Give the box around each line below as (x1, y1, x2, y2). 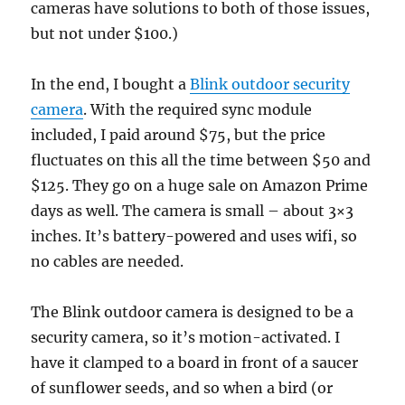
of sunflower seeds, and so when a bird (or (31, 379, 334, 397)
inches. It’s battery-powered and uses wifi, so (31, 227, 358, 245)
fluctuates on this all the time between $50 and (31, 151, 372, 169)
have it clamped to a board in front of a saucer (31, 353, 359, 372)
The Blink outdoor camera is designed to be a (31, 303, 354, 321)
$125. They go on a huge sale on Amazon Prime (31, 176, 369, 194)
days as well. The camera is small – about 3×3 (31, 202, 354, 220)
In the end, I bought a (31, 75, 191, 93)
